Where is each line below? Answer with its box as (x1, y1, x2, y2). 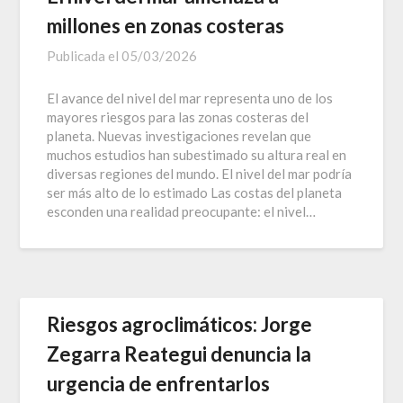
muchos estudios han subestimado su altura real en (47, 146, 347, 163)
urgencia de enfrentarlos (47, 371, 271, 396)
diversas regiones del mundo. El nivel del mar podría (47, 165, 353, 182)
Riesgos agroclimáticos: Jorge (47, 311, 313, 336)
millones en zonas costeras (47, 13, 285, 38)
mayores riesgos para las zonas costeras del (47, 108, 309, 125)
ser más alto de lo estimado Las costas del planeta (47, 184, 343, 201)
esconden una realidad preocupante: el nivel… (47, 202, 317, 219)
